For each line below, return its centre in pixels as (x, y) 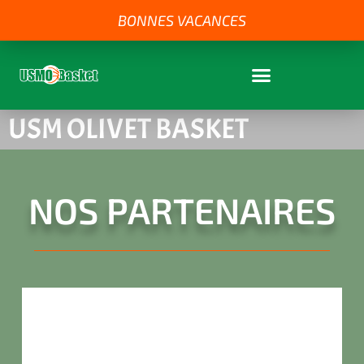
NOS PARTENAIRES (182, 210)
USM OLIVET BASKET (128, 129)
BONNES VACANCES (182, 20)
